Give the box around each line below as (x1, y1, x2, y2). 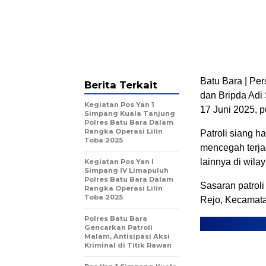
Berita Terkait (84, 78, 157, 91)
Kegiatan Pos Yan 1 (84, 100, 154, 109)
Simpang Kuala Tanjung (84, 109, 175, 118)
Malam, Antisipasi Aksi (84, 232, 170, 240)
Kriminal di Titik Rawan (84, 240, 172, 249)
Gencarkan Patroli (84, 223, 153, 232)
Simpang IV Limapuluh (84, 166, 169, 175)
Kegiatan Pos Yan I (84, 157, 154, 166)
